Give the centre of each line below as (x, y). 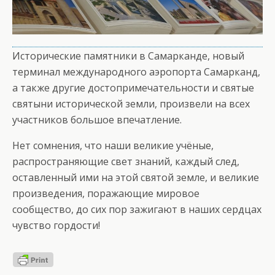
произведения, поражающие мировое (106, 193)
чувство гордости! (56, 225)
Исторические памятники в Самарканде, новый (128, 56)
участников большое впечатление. (97, 119)
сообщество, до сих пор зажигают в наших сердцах (137, 209)
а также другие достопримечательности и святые (133, 87)
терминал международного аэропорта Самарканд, (136, 72)
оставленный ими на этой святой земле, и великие (136, 177)
